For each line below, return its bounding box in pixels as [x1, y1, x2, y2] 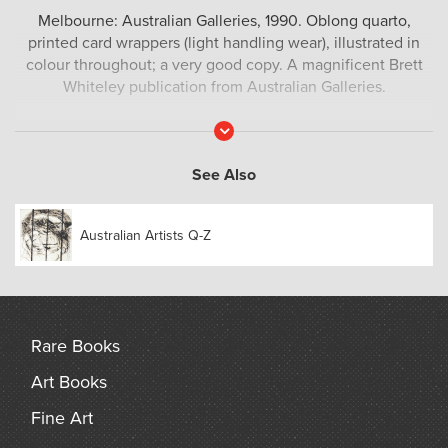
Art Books [31, 371, 107, 394]
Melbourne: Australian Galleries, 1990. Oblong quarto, [37, 11, 411, 32]
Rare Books [31, 335, 120, 358]
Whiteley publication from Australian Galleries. [62, 77, 386, 98]
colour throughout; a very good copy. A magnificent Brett [25, 55, 423, 76]
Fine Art [31, 407, 93, 430]
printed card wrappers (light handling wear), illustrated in [28, 33, 420, 54]
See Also [192, 165, 256, 186]
